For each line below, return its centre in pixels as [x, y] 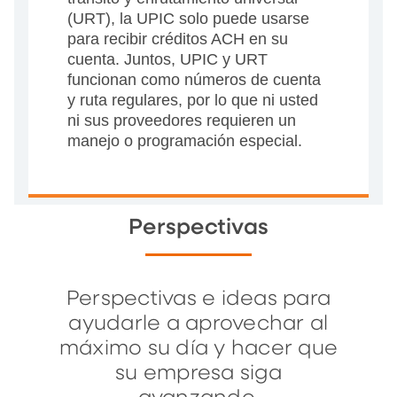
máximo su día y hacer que [198, 349]
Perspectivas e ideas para [198, 300]
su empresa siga [198, 374]
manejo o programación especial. [185, 141]
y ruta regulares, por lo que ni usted [193, 101]
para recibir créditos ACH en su [178, 39]
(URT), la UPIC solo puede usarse [188, 19]
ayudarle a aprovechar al [198, 324]
